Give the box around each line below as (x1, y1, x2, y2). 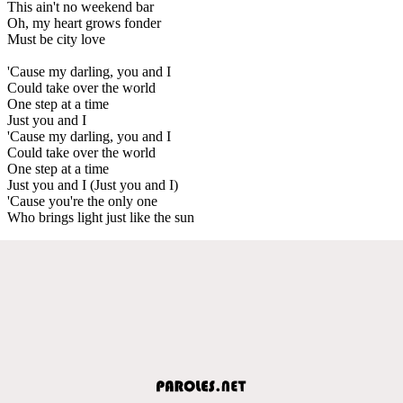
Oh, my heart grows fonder (7, 14, 161, 31)
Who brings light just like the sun (7, 209, 194, 225)
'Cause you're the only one (7, 193, 157, 209)
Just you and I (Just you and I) (7, 176, 178, 193)
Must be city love (7, 31, 105, 47)
